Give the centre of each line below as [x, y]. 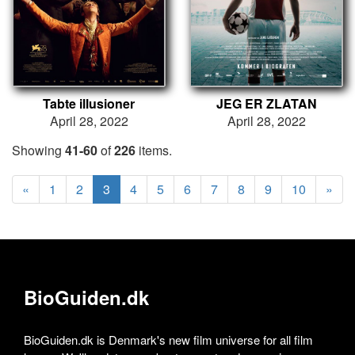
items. [154, 150]
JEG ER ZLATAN [266, 103]
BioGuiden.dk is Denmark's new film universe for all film [168, 339]
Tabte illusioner [89, 103]
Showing [38, 150]
